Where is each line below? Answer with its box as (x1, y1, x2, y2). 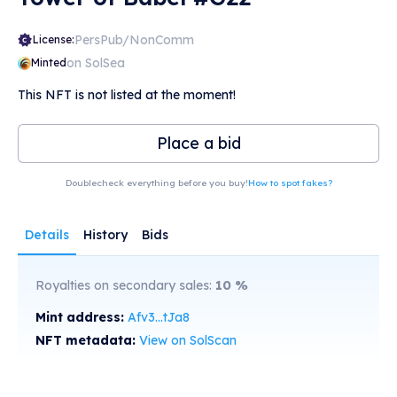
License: (33, 33, 74, 46)
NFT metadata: (35, 332, 139, 348)
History (83, 227, 128, 243)
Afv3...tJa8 (128, 309, 190, 325)
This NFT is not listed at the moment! (18, 87, 236, 103)
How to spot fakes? (247, 177, 332, 189)
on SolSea (66, 55, 125, 71)
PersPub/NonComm (74, 32, 194, 48)
